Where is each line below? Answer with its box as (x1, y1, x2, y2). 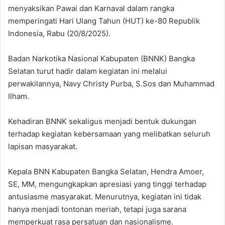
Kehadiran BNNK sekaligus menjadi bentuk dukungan (8, 117, 196, 127)
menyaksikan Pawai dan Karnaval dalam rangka (8, 4, 174, 14)
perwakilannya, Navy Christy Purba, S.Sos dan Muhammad (8, 79, 214, 89)
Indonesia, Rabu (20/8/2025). (8, 29, 110, 39)
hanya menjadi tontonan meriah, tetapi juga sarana (8, 204, 186, 214)
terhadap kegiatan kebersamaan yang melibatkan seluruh (8, 129, 210, 139)
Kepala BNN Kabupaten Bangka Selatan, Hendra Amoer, (8, 167, 204, 177)
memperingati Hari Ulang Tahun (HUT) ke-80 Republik (8, 16, 200, 26)
